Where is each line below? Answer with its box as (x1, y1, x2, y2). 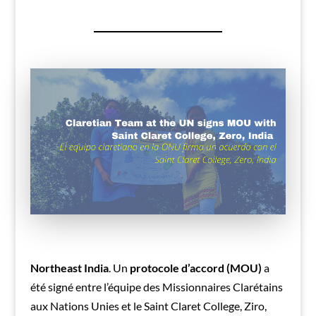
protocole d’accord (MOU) (129, 261, 262, 275)
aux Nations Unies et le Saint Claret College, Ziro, (30, 299, 267, 313)
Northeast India (30, 261, 109, 275)
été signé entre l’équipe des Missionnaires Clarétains (30, 280, 283, 294)
